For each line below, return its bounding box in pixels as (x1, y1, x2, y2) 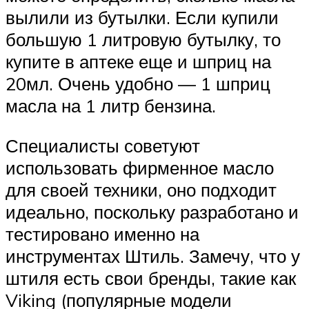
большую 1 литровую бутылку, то (6, 28, 281, 51)
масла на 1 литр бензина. (6, 94, 216, 117)
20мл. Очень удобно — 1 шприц (6, 72, 270, 95)
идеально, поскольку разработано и (6, 200, 299, 223)
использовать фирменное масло (6, 156, 274, 179)
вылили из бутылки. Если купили (6, 6, 279, 29)
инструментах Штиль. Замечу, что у (6, 244, 300, 267)
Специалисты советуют (6, 134, 200, 157)
